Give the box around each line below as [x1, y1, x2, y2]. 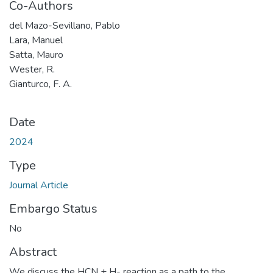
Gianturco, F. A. [9, 77, 72, 91]
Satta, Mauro [9, 48, 63, 62]
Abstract [9, 243, 57, 260]
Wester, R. [9, 62, 55, 76]
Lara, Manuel [9, 33, 63, 47]
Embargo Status [9, 200, 97, 217]
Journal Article [9, 178, 68, 192]
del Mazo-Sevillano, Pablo [9, 18, 120, 32]
